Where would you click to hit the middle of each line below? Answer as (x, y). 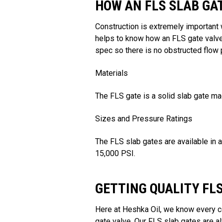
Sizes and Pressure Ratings (144, 119)
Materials (111, 73)
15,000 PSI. (115, 154)
